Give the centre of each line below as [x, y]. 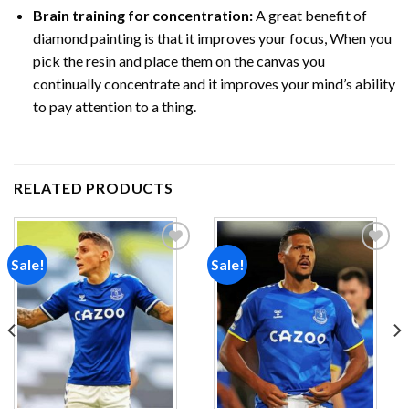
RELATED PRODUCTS [94, 187]
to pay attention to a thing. [114, 107]
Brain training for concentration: [142, 16]
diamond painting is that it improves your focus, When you [212, 38]
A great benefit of [309, 16]
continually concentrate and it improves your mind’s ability [214, 84]
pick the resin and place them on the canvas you [178, 61]
